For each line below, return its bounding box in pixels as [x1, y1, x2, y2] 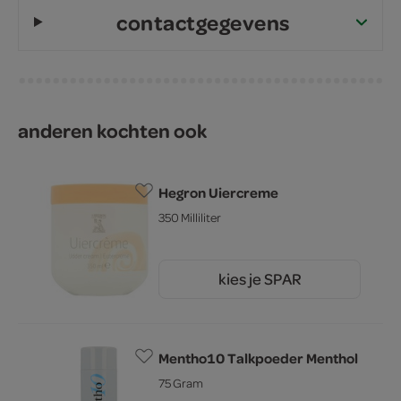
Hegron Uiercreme [158, 182, 278, 202]
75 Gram [158, 374, 203, 390]
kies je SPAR [218, 268, 302, 289]
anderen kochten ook [18, 116, 207, 143]
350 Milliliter [158, 209, 221, 225]
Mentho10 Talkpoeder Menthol [158, 347, 358, 368]
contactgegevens [116, 7, 290, 37]
